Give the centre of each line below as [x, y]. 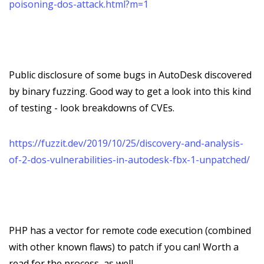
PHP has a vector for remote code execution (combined [130, 230]
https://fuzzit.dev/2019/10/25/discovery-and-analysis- [126, 143]
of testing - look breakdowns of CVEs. [92, 108]
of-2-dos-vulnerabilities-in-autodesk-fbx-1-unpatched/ [129, 160]
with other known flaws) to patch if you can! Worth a [124, 247]
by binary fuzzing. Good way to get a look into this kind [130, 91]
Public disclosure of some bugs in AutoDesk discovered [130, 75]
